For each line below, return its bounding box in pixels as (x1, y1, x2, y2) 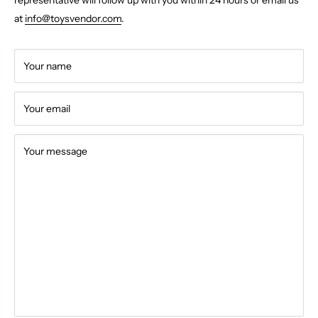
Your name (23, 59, 72, 72)
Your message (23, 144, 87, 158)
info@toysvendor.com (25, 11, 121, 25)
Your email (23, 102, 70, 115)
